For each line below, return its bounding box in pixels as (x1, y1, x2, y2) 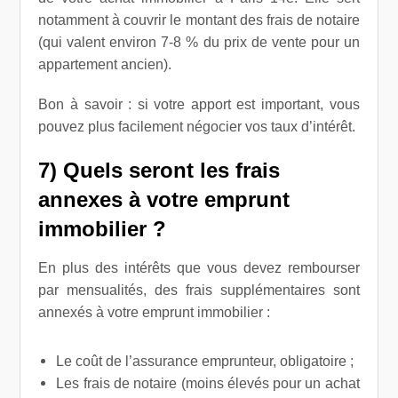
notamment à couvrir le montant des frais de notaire (38, 12, 360, 28)
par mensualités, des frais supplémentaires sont (38, 283, 360, 298)
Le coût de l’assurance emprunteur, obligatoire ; (56, 354, 354, 369)
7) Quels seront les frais (38, 158, 281, 182)
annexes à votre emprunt (38, 187, 291, 211)
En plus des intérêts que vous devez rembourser (38, 260, 360, 275)
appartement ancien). (38, 57, 172, 72)
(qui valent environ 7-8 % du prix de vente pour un (38, 35, 360, 50)
